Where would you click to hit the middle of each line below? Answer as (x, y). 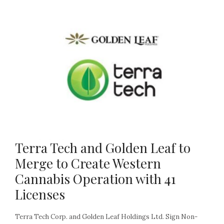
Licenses (40, 194)
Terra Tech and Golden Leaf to (103, 148)
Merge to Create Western (88, 163)
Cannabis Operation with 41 (95, 179)
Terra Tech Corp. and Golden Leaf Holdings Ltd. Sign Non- (106, 217)
